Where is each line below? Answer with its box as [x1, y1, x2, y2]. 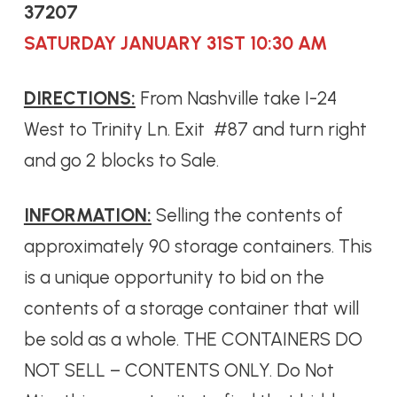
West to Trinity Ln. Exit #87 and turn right [23, 118, 367, 141]
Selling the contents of [151, 204, 343, 227]
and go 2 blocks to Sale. [23, 149, 219, 172]
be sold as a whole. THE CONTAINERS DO [23, 328, 362, 351]
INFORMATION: [23, 204, 152, 227]
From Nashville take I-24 [135, 87, 337, 110]
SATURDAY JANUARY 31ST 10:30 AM [23, 31, 327, 54]
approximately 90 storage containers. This [23, 235, 372, 258]
